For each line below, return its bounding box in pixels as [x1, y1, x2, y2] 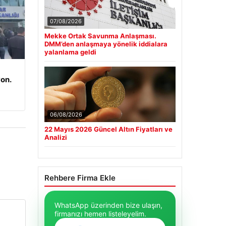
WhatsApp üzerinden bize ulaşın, [54, 201, 162, 210]
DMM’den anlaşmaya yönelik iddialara [44, 40, 167, 48]
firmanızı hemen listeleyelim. [54, 209, 146, 218]
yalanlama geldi [44, 48, 96, 56]
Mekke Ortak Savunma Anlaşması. [44, 32, 156, 40]
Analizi [44, 133, 67, 142]
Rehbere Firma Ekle [44, 173, 116, 183]
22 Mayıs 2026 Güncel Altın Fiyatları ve [44, 125, 173, 134]
